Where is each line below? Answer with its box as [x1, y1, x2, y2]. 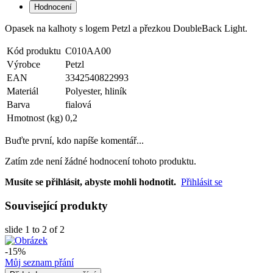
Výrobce [7, 59, 40, 70]
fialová [65, 99, 91, 110]
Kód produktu [7, 46, 61, 57]
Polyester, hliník [65, 86, 127, 97]
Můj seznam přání [5, 257, 74, 268]
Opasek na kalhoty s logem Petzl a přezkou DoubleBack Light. [5, 23, 247, 34]
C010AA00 [65, 46, 111, 57]
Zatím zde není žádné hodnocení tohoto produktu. [5, 156, 196, 167]
